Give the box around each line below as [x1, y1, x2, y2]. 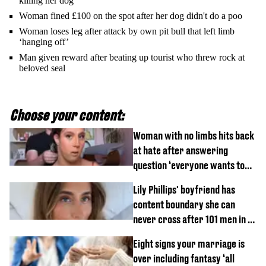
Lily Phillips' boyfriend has [133, 183, 235, 197]
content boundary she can [133, 198, 235, 211]
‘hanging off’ [19, 37, 69, 47]
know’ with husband [133, 174, 211, 187]
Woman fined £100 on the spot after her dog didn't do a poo [19, 11, 242, 21]
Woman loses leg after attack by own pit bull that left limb [19, 26, 235, 37]
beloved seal [19, 63, 65, 74]
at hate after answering [133, 144, 228, 157]
